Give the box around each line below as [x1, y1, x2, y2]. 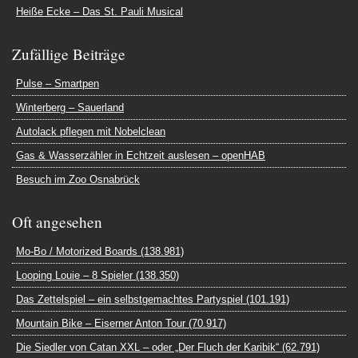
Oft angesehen [12, 212, 102, 232]
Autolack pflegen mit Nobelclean [16, 125, 165, 137]
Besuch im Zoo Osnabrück [16, 173, 140, 185]
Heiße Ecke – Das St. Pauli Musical [16, 6, 183, 18]
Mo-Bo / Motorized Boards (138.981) [16, 245, 184, 257]
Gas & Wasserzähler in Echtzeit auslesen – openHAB [16, 149, 265, 161]
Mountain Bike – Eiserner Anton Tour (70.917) [16, 317, 226, 329]
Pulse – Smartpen [16, 78, 99, 89]
